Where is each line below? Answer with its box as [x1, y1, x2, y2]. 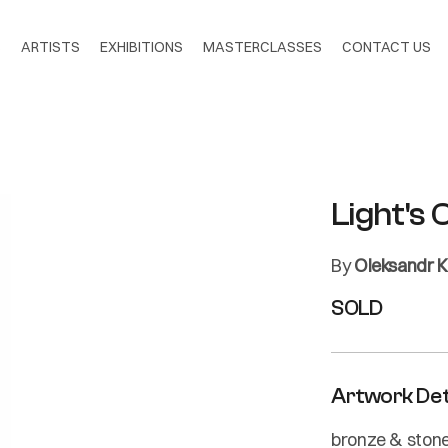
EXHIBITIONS [100, 38, 183, 57]
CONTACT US [342, 38, 431, 57]
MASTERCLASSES [203, 38, 322, 57]
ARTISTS [21, 38, 80, 57]
